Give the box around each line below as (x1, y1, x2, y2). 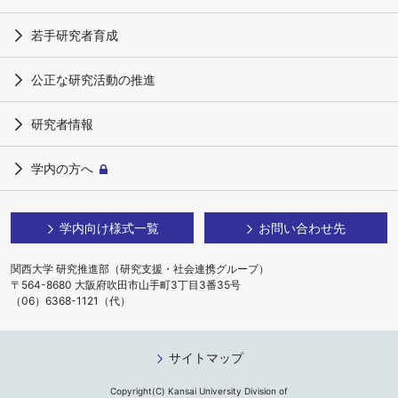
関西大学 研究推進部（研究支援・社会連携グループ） (11, 262, 269, 275)
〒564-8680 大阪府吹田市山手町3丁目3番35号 (11, 278, 241, 291)
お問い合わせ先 (259, 220, 346, 235)
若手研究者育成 (31, 28, 118, 43)
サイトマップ (168, 350, 243, 365)
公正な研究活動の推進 (31, 72, 155, 87)
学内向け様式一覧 (59, 220, 159, 235)
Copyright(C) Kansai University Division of (110, 386, 288, 396)
